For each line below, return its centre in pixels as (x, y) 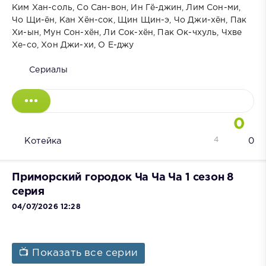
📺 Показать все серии (79, 254)
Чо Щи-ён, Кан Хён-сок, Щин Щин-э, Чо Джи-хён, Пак (129, 20)
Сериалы (49, 70)
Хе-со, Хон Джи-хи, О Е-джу (73, 45)
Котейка (43, 141)
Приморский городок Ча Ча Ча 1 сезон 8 (123, 177)
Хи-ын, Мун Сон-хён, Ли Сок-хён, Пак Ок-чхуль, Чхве (127, 32)
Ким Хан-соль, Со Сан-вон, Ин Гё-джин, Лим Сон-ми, (126, 7)
